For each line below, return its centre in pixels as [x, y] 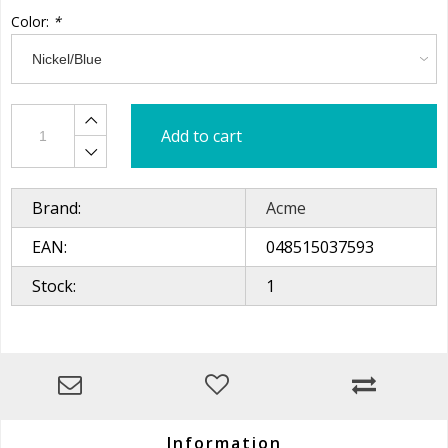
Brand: [56, 208]
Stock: [54, 286]
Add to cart [201, 136]
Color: [32, 22]
